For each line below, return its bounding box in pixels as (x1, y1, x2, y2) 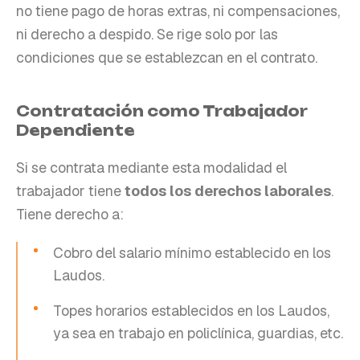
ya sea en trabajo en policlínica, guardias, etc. (53, 323, 343, 342)
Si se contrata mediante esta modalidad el (16, 157, 287, 177)
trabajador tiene (16, 181, 121, 200)
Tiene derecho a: (16, 204, 124, 223)
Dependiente (16, 121, 135, 139)
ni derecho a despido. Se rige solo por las (16, 24, 278, 43)
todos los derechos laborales (125, 181, 331, 200)
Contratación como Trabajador (16, 101, 308, 120)
